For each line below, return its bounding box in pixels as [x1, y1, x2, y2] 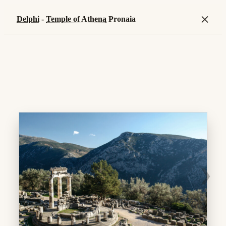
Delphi [17, 15, 39, 23]
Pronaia [106, 15, 136, 23]
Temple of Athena [46, 15, 106, 23]
